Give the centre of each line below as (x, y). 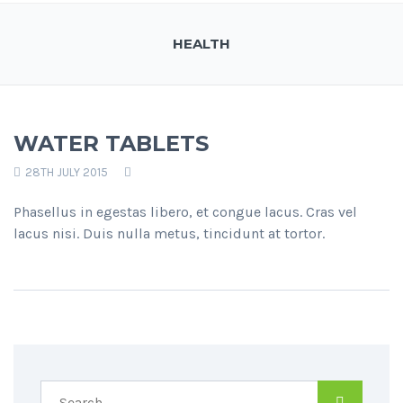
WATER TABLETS (111, 144)
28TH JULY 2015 (65, 173)
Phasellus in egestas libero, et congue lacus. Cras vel (185, 212)
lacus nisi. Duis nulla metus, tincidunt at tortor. (169, 234)
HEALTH (201, 44)
